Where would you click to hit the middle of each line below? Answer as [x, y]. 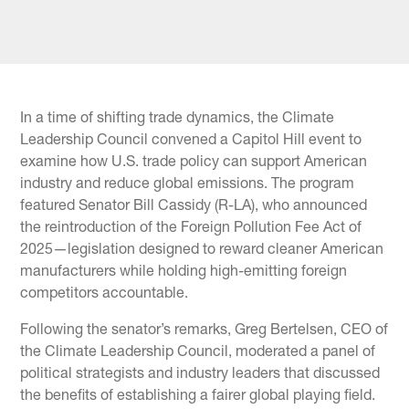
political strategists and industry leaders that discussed [200, 374]
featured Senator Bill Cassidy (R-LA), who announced [194, 206]
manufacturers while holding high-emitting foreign [184, 272]
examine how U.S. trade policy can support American [194, 163]
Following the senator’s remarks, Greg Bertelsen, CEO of [204, 330]
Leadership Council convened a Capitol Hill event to [191, 141]
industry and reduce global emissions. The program [188, 184]
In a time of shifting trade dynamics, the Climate [178, 119]
